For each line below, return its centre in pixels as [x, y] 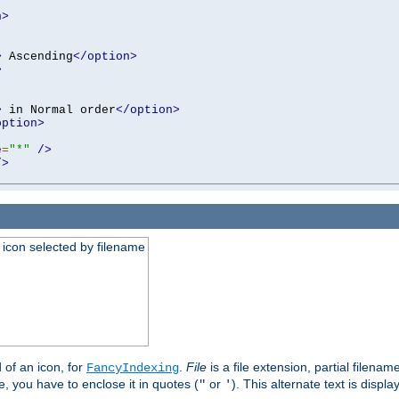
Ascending [37, 56]
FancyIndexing [133, 368]
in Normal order [59, 110]
